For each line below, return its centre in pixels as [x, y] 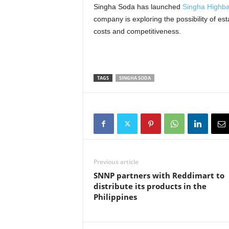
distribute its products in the [150, 186]
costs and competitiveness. [137, 31]
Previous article [116, 162]
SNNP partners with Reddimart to [159, 175]
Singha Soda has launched [138, 7]
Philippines [115, 197]
